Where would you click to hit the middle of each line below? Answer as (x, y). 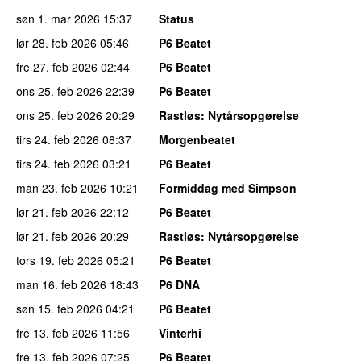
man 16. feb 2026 (61, 284)
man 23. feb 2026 (61, 187)
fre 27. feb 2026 (57, 66)
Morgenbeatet (197, 139)
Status (176, 18)
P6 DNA (179, 284)
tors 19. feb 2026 (60, 260)
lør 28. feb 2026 (56, 42)
